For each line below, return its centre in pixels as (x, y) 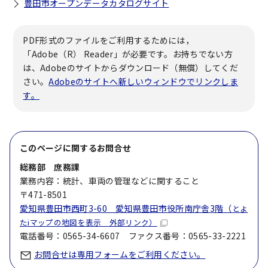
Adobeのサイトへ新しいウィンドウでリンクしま (144, 81)
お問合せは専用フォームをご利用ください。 (120, 254)
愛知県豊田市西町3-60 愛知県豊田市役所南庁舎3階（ (126, 208)
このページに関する (58, 148)
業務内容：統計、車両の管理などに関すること (110, 181)
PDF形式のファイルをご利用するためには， (109, 40)
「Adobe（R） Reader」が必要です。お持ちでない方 (128, 54)
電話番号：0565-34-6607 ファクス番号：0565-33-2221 (133, 236)
